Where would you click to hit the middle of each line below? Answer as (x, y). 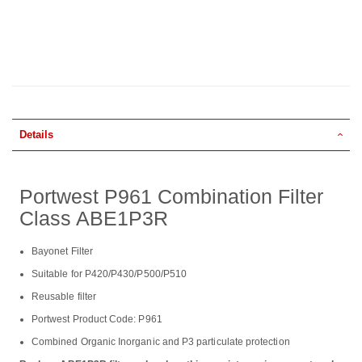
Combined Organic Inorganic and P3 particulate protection (162, 341)
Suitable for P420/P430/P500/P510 (109, 274)
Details (36, 135)
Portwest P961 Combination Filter (171, 196)
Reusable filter (64, 296)
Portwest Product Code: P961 (97, 319)
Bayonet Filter (62, 251)
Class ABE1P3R (94, 218)
